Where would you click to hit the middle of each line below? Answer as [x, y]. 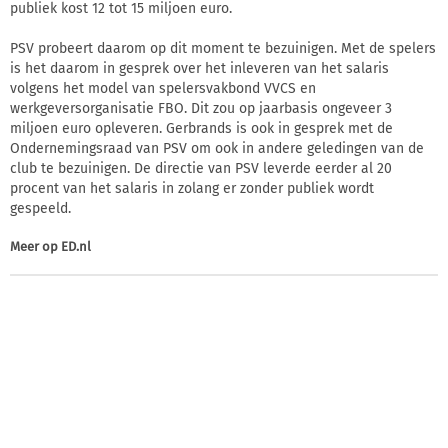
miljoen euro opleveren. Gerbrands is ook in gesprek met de [201, 129]
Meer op [35, 247]
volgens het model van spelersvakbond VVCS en [163, 89]
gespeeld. [40, 209]
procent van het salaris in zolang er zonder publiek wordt [192, 189]
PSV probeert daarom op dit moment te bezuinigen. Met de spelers [223, 49]
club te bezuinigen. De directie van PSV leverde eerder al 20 [201, 169]
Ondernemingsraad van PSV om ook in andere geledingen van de [217, 149]
